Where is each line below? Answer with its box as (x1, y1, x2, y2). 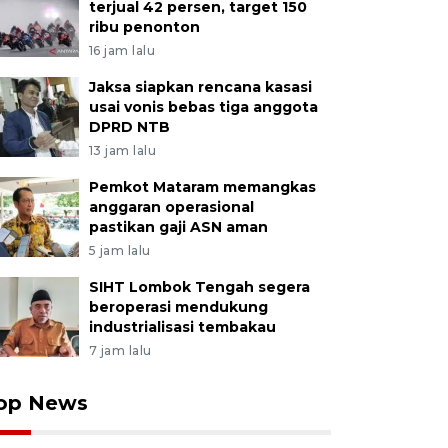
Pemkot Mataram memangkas (88, 178, 316, 196)
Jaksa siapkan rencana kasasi (88, 78, 312, 96)
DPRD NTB (88, 118, 170, 136)
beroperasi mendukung (88, 298, 268, 316)
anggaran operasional (88, 198, 254, 216)
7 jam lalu (88, 343, 152, 358)
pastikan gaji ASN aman (88, 218, 268, 236)
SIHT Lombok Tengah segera (88, 278, 310, 296)
